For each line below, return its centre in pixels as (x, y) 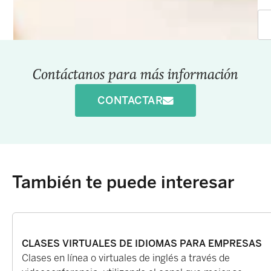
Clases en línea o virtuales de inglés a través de (126, 258)
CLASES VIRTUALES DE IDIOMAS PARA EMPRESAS (142, 244)
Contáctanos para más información (135, 76)
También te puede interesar (123, 183)
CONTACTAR (130, 100)
